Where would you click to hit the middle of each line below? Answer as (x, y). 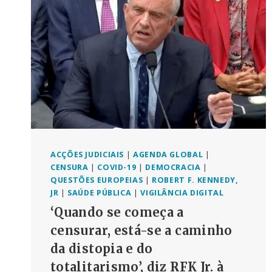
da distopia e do (102, 248)
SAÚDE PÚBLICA (100, 193)
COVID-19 (117, 168)
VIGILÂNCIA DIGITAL (182, 193)
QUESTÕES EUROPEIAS (97, 180)
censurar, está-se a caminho (141, 230)
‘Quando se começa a (117, 212)
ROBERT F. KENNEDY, (195, 180)
